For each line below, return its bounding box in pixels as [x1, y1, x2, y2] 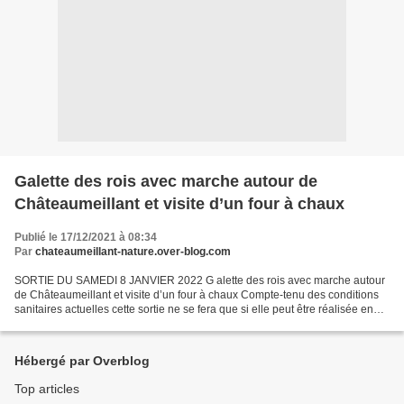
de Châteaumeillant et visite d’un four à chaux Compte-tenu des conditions [14, 289, 379, 301]
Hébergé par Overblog [14, 353, 150, 368]
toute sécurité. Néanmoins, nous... [14, 317, 180, 330]
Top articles [14, 381, 79, 396]
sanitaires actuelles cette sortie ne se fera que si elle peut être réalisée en [14, 303, 373, 316]
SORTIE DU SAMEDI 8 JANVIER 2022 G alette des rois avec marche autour [14, 274, 385, 287]
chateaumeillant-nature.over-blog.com [35, 245, 231, 258]
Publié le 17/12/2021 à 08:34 [14, 231, 157, 243]
